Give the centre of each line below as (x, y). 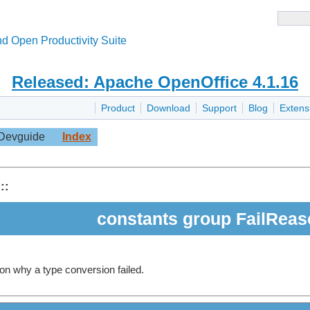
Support (219, 108)
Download (168, 108)
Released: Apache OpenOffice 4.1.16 (155, 82)
